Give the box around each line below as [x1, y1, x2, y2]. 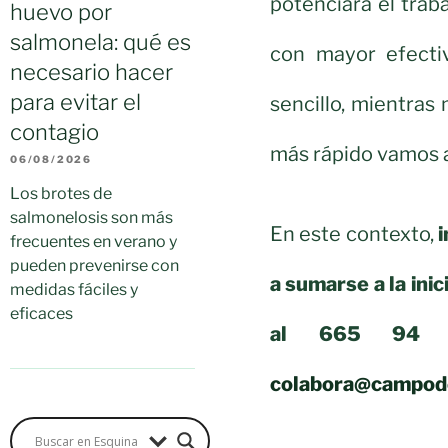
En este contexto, [270, 221, 439, 246]
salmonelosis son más [10, 208, 173, 228]
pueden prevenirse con [10, 256, 179, 276]
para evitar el [10, 89, 141, 116]
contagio [10, 119, 99, 146]
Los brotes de [10, 184, 112, 204]
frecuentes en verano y [10, 232, 177, 252]
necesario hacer [10, 59, 173, 86]
